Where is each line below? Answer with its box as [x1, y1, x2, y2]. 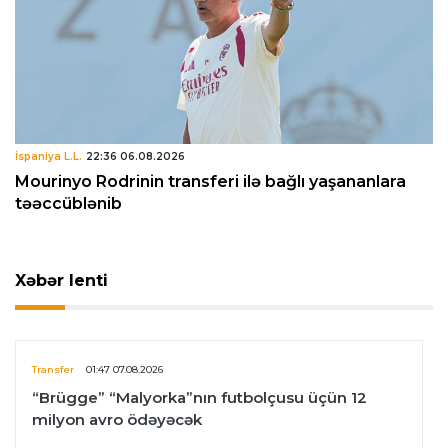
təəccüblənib [15, 193, 122, 213]
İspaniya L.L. [15, 149, 82, 163]
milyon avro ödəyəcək [32, 409, 202, 429]
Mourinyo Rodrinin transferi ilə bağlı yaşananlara [15, 171, 406, 191]
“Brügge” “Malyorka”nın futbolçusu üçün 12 [32, 387, 367, 407]
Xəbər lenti [15, 270, 108, 290]
